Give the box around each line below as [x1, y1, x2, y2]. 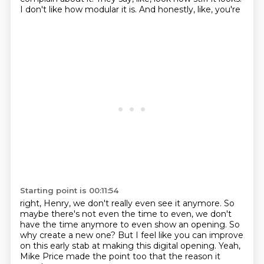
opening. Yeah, [180, 240, 240, 251]
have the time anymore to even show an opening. [19, 219, 229, 230]
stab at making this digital [71, 240, 180, 251]
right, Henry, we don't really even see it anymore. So [19, 198, 235, 209]
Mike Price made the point [19, 251, 133, 262]
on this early [19, 240, 72, 251]
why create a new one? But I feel [19, 230, 159, 240]
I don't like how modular [19, 4, 121, 15]
